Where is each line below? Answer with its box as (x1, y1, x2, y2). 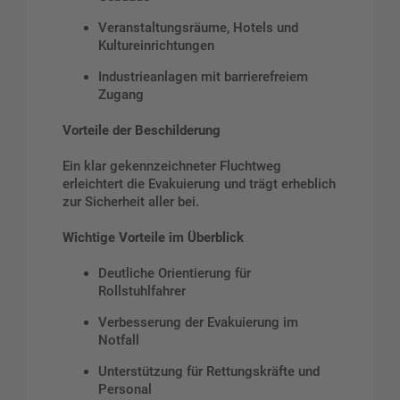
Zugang (98, 87, 144, 104)
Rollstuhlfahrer (98, 282, 186, 299)
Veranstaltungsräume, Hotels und (98, 20, 298, 37)
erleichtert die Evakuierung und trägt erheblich (62, 175, 336, 192)
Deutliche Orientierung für (98, 264, 251, 281)
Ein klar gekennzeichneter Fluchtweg (62, 157, 281, 174)
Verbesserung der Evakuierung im (98, 313, 298, 330)
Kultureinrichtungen (98, 37, 214, 54)
